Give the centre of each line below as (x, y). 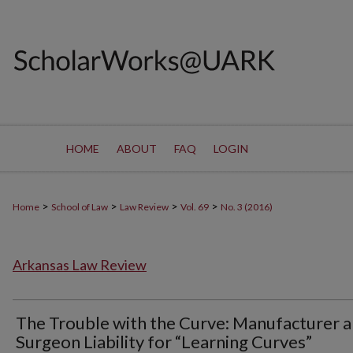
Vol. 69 (195, 207)
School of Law (80, 207)
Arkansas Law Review (80, 265)
